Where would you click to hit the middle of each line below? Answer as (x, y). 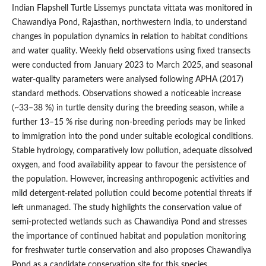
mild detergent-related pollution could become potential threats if (132, 194)
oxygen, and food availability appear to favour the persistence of (129, 165)
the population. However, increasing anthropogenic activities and (130, 180)
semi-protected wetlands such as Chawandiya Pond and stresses (129, 222)
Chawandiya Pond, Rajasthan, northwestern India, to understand (129, 23)
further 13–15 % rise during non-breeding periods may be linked (129, 123)
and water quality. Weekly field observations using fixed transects (131, 51)
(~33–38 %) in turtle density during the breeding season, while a (128, 108)
